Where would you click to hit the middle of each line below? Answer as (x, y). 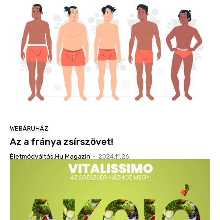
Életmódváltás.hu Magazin (50, 157)
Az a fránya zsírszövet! (62, 142)
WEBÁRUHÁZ (29, 129)
